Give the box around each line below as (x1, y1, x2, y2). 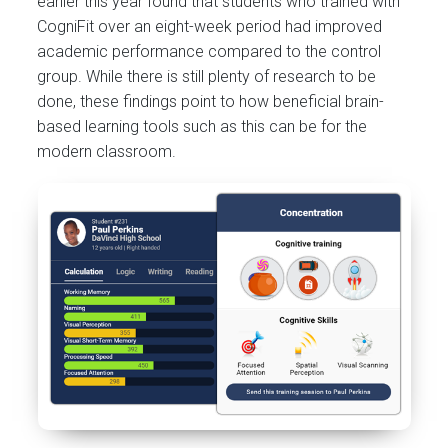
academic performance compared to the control (37, 42, 382, 62)
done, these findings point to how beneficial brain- (37, 92, 385, 112)
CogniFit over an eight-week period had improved (37, 17, 383, 37)
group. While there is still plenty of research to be (37, 67, 377, 87)
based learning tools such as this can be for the (37, 117, 368, 137)
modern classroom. (37, 142, 177, 162)
